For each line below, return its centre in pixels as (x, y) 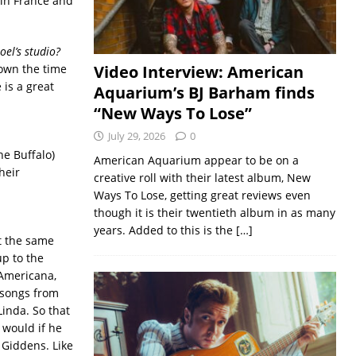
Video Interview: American (198, 72)
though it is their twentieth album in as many (214, 213)
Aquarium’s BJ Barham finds (204, 93)
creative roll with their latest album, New (202, 178)
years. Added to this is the (164, 230)
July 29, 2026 (136, 136)
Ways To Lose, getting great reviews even (202, 195)
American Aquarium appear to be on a (196, 161)
